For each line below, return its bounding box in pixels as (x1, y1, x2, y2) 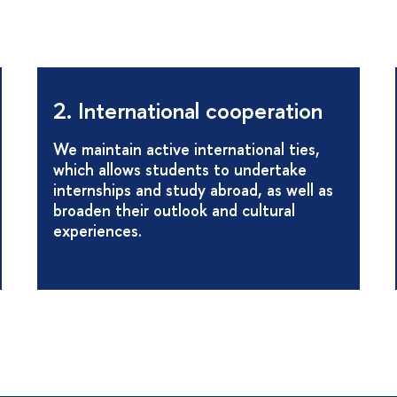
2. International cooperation (52, 95, 323, 127)
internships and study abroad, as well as (52, 178, 333, 201)
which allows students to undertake (52, 158, 307, 181)
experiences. (52, 219, 142, 242)
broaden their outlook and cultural (52, 198, 295, 222)
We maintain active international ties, (52, 137, 320, 160)
